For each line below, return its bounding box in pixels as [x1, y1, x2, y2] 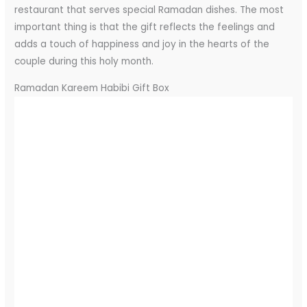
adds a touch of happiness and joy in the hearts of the [14, 38, 270, 51]
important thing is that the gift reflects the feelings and [14, 21, 275, 34]
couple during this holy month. [14, 55, 154, 69]
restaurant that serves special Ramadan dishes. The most [14, 3, 284, 17]
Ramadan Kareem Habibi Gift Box [14, 82, 170, 95]
